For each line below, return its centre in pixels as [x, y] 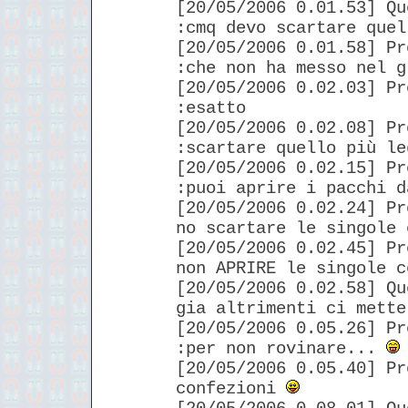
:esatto [211, 108]
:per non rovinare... [281, 348]
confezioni [231, 388]
